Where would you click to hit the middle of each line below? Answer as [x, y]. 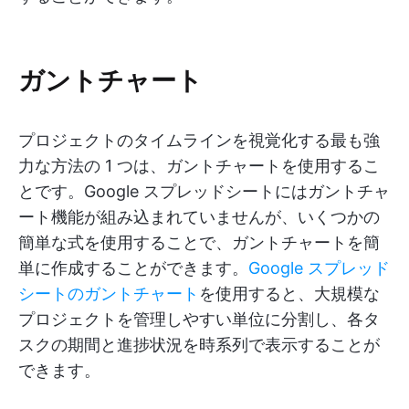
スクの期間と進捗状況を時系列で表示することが [199, 345]
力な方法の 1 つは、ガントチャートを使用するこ [199, 166]
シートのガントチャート [109, 294]
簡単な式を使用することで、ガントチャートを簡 [199, 242]
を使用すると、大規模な [289, 294]
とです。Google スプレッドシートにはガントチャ [204, 191]
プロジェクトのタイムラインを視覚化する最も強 [199, 140]
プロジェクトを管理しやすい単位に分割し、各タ [199, 319]
